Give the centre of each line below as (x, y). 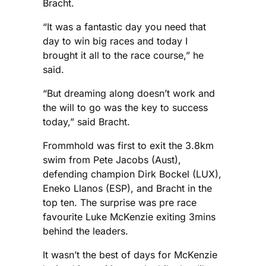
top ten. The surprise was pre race (120, 203)
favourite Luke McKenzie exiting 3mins (129, 217)
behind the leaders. (85, 231)
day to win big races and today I (115, 41)
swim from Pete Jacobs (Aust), (112, 160)
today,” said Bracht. (86, 122)
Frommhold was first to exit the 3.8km (128, 146)
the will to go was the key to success (125, 108)
